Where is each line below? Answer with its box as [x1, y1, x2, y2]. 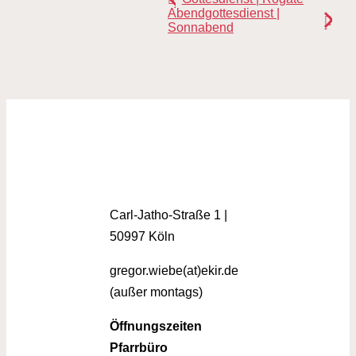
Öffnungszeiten [110, 319, 203, 334]
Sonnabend [167, 21, 234, 34]
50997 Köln [110, 230, 176, 244]
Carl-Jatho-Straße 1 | [110, 208, 228, 222]
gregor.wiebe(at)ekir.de [110, 264, 239, 278]
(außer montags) [110, 285, 203, 300]
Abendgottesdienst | [167, 6, 281, 20]
